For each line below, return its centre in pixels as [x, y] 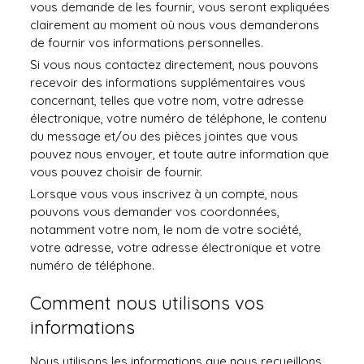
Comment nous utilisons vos [147, 303]
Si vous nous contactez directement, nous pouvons [175, 65]
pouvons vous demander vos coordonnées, [155, 212]
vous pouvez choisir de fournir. [117, 172]
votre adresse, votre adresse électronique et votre [176, 247]
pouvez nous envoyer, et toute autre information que [180, 154]
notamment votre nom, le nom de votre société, [166, 230]
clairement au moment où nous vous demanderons [175, 25]
